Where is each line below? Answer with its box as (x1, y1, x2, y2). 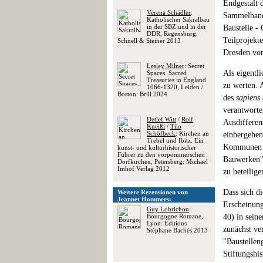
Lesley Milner (147, 62, 184, 69)
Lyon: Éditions (147, 220, 187, 227)
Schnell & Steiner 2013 (117, 37, 181, 44)
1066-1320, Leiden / (147, 83, 203, 90)
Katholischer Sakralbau (147, 16, 210, 23)
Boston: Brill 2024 (117, 90, 167, 97)
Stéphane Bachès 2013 (147, 227, 208, 234)
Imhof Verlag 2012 (117, 165, 170, 172)
